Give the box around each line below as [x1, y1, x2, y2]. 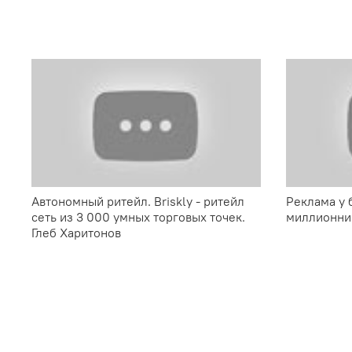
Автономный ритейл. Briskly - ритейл [31, 193, 244, 210]
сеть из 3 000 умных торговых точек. [31, 209, 245, 225]
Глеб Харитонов [31, 225, 121, 241]
